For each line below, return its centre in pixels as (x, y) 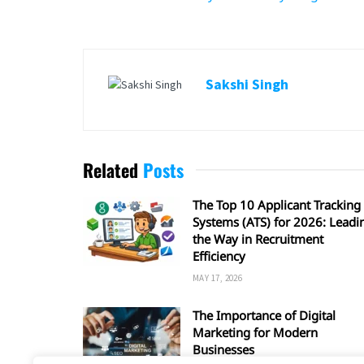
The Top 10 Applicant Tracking (277, 205)
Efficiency (219, 256)
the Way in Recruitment (258, 239)
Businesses (223, 350)
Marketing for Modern (255, 333)
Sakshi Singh (247, 84)
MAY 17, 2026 (218, 278)
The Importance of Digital (264, 316)
